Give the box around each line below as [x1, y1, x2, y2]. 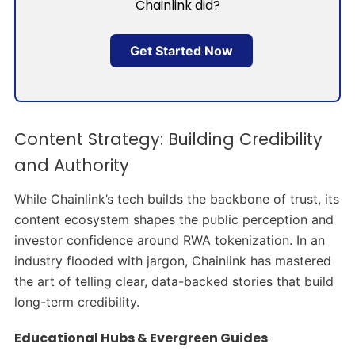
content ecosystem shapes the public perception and [13, 211, 334, 227]
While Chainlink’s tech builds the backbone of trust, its [13, 190, 339, 207]
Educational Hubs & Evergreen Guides [13, 328, 268, 347]
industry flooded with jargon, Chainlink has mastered [13, 252, 331, 269]
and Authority [13, 153, 129, 177]
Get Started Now [130, 43, 233, 59]
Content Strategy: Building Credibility [13, 127, 323, 151]
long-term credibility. [13, 293, 139, 310]
